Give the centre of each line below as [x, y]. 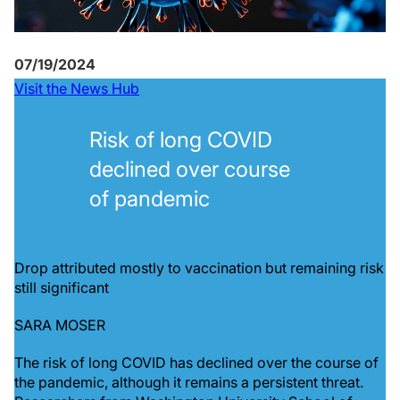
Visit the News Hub [77, 88]
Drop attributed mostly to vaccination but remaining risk [199, 268]
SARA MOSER [60, 325]
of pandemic [150, 199]
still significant [62, 287]
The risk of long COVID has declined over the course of [196, 362]
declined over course [190, 169]
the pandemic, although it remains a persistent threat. [189, 382]
